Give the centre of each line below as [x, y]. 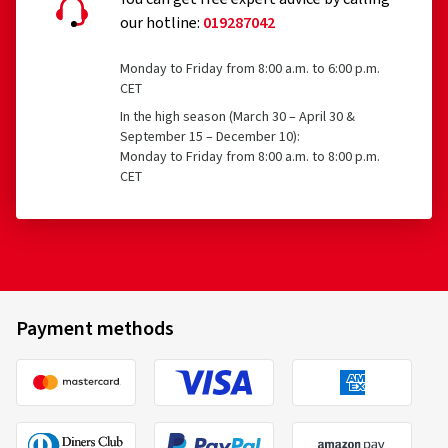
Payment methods [95, 329]
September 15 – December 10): [210, 137]
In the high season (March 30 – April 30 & [237, 117]
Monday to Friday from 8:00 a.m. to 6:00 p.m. [250, 69]
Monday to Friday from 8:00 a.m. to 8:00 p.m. [250, 157]
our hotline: [161, 23]
